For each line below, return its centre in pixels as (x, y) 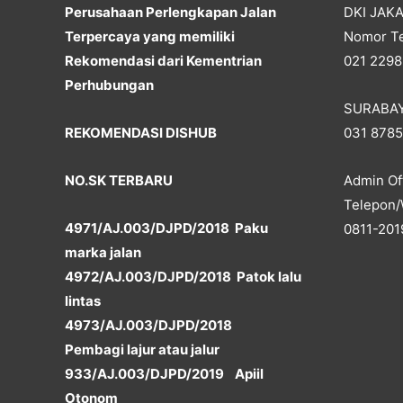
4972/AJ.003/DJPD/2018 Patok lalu (183, 277)
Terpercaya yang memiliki (150, 36)
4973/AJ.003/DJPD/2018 (150, 326)
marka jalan (103, 253)
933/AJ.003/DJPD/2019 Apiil (164, 374)
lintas (83, 301)
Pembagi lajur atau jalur (142, 350)
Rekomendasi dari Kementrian (163, 60)
